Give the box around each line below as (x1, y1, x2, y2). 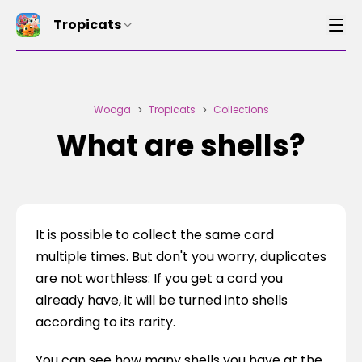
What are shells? (57, 125, 305, 166)
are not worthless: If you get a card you (36, 269, 283, 288)
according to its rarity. (36, 313, 175, 331)
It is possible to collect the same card (36, 225, 274, 244)
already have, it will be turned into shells (36, 291, 288, 309)
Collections (213, 103, 269, 116)
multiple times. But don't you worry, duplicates (36, 247, 326, 266)
